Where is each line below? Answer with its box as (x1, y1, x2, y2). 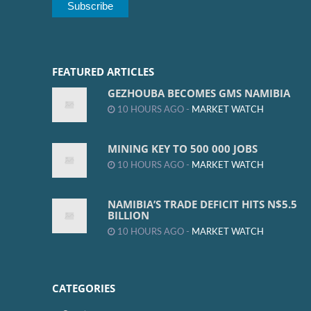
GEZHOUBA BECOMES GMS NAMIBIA (108, 86, 290, 101)
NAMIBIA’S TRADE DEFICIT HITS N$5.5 (108, 197, 297, 212)
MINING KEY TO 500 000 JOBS (108, 142, 258, 156)
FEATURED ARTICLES (52, 65, 154, 79)
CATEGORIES (52, 281, 115, 296)
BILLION (108, 208, 149, 223)
